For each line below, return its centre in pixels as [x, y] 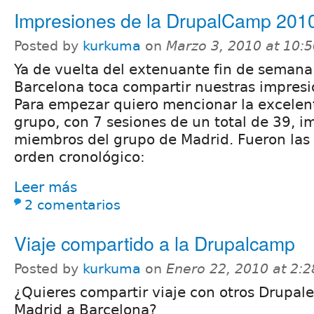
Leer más [46, 187]
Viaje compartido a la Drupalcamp [155, 243]
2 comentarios [73, 205]
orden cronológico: [80, 157]
